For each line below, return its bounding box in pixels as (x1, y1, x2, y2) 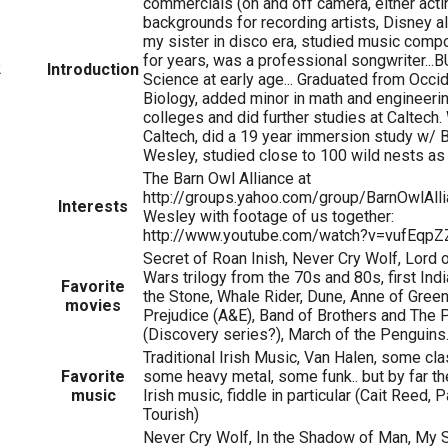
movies (65, 295, 121, 315)
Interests (58, 196, 128, 216)
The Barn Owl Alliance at (143, 168, 311, 188)
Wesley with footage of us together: (143, 206, 394, 226)
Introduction (47, 59, 139, 79)
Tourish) (143, 404, 199, 424)
